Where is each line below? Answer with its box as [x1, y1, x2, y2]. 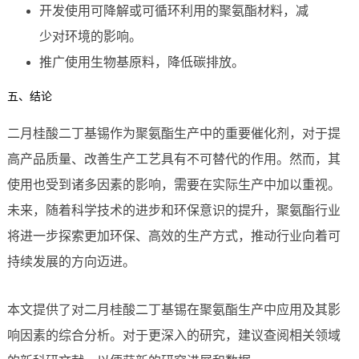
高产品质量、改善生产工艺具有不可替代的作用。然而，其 [6, 152, 341, 167]
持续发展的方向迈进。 [6, 255, 135, 269]
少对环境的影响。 [38, 30, 142, 44]
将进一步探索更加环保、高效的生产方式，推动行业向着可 [6, 229, 341, 244]
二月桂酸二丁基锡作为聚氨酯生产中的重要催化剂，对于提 [6, 127, 341, 141]
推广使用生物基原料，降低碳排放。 [38, 55, 244, 70]
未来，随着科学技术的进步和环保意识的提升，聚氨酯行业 [6, 204, 341, 218]
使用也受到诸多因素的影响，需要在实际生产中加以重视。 [6, 178, 341, 192]
